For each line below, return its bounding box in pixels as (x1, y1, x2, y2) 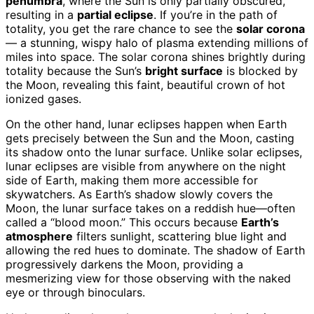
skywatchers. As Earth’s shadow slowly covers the (6, 186, 273, 201)
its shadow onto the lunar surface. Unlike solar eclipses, (6, 144, 302, 159)
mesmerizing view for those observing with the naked (6, 271, 291, 285)
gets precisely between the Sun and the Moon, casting (6, 130, 294, 145)
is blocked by (223, 63, 298, 78)
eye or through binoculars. (6, 285, 145, 299)
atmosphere (6, 228, 73, 243)
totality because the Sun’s (6, 63, 145, 78)
